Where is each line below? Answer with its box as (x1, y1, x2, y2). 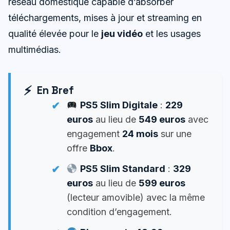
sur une (158, 128, 191, 139)
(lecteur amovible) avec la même (67, 191, 205, 203)
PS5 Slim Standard (80, 163, 165, 174)
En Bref (37, 84, 74, 98)
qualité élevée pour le (8, 28, 101, 39)
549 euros (139, 113, 185, 125)
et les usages (143, 28, 201, 39)
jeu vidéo (101, 28, 143, 39)
